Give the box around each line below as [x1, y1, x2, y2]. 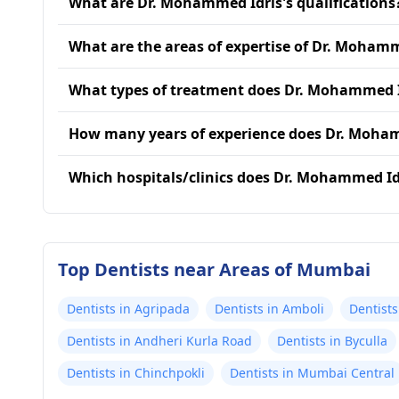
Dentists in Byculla [277, 332, 387, 349]
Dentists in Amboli [215, 300, 324, 317]
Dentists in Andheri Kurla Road [67, 332, 252, 349]
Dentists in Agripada [67, 300, 190, 317]
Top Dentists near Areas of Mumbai [58, 257, 370, 281]
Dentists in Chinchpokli [67, 364, 205, 381]
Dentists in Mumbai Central [230, 364, 395, 381]
